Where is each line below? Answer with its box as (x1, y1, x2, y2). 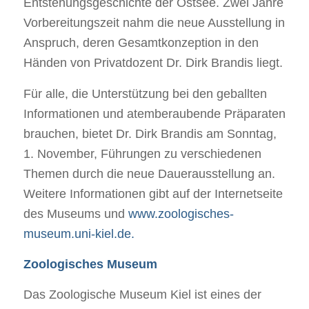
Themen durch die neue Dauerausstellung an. (23, 166, 275, 181)
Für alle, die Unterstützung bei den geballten (23, 86, 267, 101)
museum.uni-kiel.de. (23, 226, 134, 241)
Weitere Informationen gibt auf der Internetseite (23, 186, 283, 201)
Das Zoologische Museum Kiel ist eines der (23, 288, 261, 302)
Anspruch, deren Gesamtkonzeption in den (23, 36, 259, 50)
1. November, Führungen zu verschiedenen (23, 146, 261, 161)
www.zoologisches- (128, 206, 234, 221)
